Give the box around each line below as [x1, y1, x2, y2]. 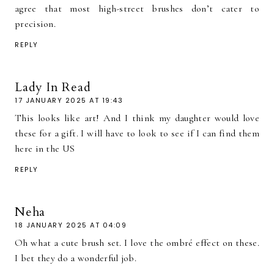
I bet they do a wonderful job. [15, 251, 137, 264]
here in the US [15, 142, 75, 155]
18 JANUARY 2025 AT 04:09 [15, 220, 127, 230]
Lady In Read [15, 78, 91, 95]
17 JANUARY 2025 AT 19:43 [15, 95, 123, 105]
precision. [15, 17, 56, 30]
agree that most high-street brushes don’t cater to [15, 2, 259, 15]
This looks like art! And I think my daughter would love [15, 111, 259, 124]
